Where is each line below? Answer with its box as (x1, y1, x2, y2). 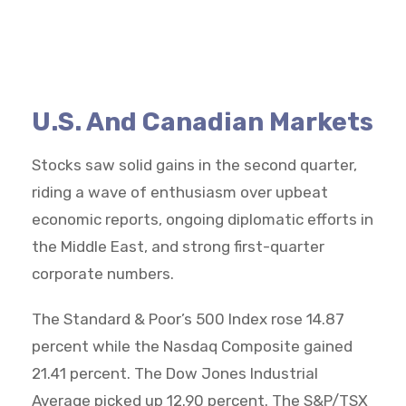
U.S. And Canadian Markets (32, 106, 373, 137)
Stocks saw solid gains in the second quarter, (32, 155, 357, 174)
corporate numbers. (32, 264, 174, 283)
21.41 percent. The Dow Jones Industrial (32, 363, 318, 382)
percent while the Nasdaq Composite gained (32, 336, 353, 355)
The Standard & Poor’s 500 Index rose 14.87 (32, 309, 344, 328)
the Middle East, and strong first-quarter (32, 237, 324, 256)
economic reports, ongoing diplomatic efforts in (32, 209, 373, 228)
